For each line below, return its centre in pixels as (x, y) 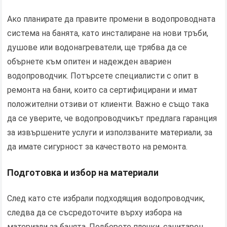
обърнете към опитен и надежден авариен (89, 62)
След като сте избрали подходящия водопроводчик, (106, 199)
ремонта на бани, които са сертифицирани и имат (103, 90)
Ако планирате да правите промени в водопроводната (111, 19)
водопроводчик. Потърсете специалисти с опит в (103, 76)
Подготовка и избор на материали (83, 173)
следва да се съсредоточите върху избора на (95, 213)
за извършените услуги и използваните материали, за (110, 133)
